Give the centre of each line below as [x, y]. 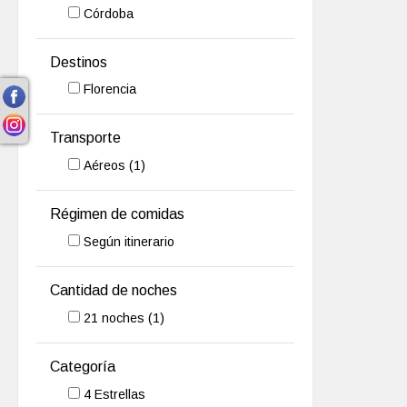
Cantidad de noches [114, 290]
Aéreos [107, 166]
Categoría [83, 366]
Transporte [86, 138]
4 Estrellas [115, 394]
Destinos [79, 62]
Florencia [110, 89]
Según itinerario [129, 241]
